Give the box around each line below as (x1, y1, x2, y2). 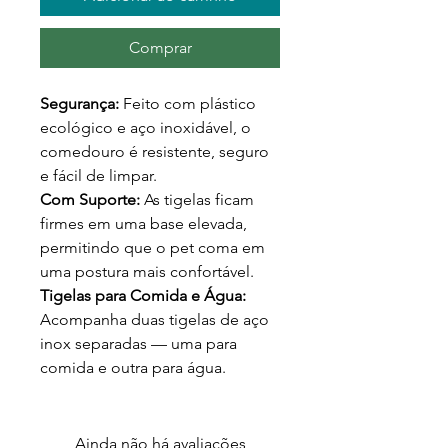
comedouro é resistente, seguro (40, 141, 269, 161)
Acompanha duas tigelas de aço (40, 309, 269, 329)
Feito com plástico (119, 93, 256, 113)
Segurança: (40, 93, 119, 113)
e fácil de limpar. (40, 165, 157, 185)
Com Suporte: (40, 189, 140, 209)
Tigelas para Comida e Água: (40, 285, 246, 305)
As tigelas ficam (140, 189, 254, 209)
